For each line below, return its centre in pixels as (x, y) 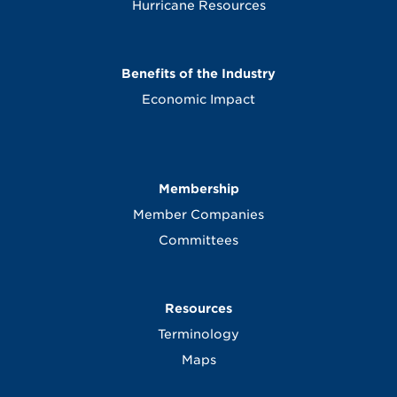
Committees (198, 241)
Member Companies (198, 215)
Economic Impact (198, 100)
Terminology (198, 335)
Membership (198, 189)
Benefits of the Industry (198, 74)
